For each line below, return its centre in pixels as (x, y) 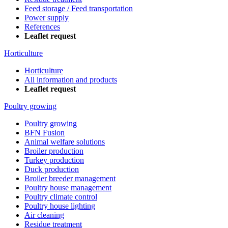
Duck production (52, 169)
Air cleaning (44, 215)
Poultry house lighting (60, 206)
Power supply (47, 18)
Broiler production (54, 151)
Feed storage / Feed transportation (79, 9)
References (42, 27)
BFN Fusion (45, 133)
